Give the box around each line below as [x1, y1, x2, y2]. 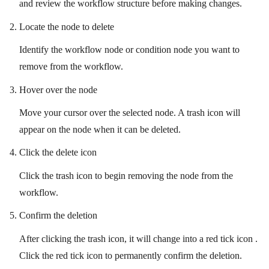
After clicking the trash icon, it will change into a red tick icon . [19, 233, 258, 244]
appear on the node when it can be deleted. [19, 124, 181, 134]
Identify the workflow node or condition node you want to [19, 44, 240, 55]
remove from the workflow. [19, 61, 123, 72]
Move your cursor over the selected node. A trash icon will [19, 107, 240, 118]
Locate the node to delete [19, 21, 114, 32]
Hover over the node [19, 84, 97, 95]
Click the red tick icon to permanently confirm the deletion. [19, 250, 242, 261]
